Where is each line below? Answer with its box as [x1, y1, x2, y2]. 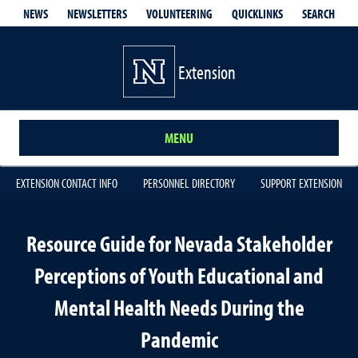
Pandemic [140, 325, 218, 353]
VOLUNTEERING [146, 6, 213, 22]
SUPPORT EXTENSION [261, 175, 342, 191]
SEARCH [302, 5, 335, 22]
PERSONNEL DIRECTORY [143, 175, 235, 191]
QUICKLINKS [232, 5, 283, 22]
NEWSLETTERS [67, 6, 127, 22]
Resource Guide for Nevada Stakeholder [26, 229, 332, 257]
